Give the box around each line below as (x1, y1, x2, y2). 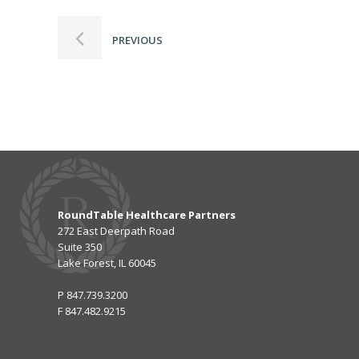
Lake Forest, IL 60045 (57, 255, 156, 270)
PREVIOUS (110, 33, 163, 48)
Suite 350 (57, 239, 102, 254)
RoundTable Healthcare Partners (57, 207, 236, 222)
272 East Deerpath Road (57, 223, 175, 238)
